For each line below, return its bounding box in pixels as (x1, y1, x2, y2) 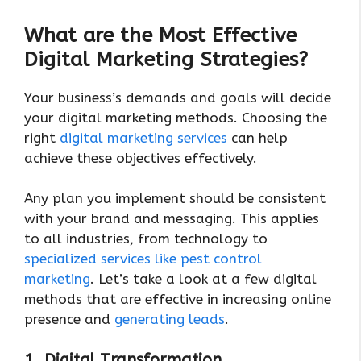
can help (227, 129, 288, 146)
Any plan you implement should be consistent (24, 190, 326, 207)
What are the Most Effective (24, 23, 297, 48)
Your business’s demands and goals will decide (24, 89, 331, 106)
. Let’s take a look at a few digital (90, 271, 317, 288)
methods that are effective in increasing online (24, 291, 331, 308)
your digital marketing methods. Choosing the (24, 109, 327, 126)
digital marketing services (60, 129, 227, 146)
